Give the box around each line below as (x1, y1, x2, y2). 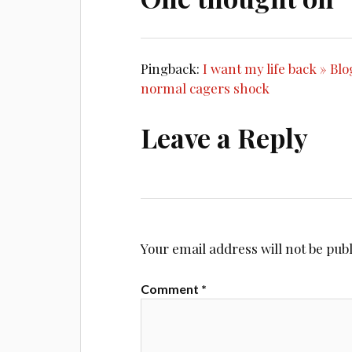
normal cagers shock (141, 79, 270, 97)
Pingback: (141, 59, 203, 77)
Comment (141, 280, 202, 296)
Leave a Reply (141, 119, 309, 156)
